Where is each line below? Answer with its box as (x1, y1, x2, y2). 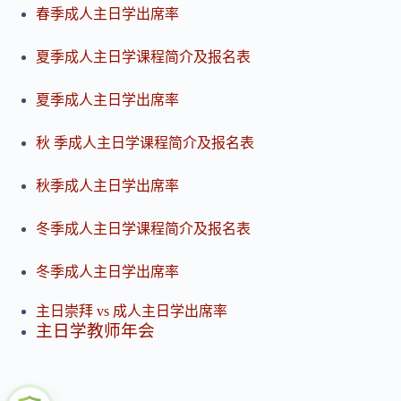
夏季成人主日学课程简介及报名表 (36, 49, 251, 65)
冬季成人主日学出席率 (36, 264, 179, 280)
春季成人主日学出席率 (36, 6, 179, 22)
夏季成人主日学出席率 (36, 92, 179, 108)
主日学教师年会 (36, 321, 155, 341)
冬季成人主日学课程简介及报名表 (36, 221, 251, 237)
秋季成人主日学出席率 (36, 178, 179, 194)
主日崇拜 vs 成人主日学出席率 (36, 303, 227, 320)
